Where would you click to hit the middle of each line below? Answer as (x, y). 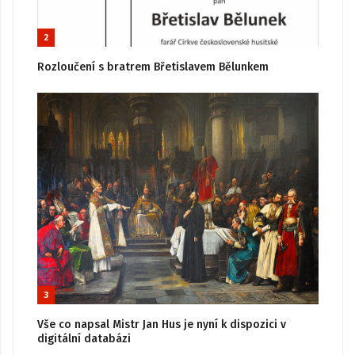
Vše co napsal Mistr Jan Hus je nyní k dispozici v (162, 324)
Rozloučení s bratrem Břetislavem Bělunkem (153, 67)
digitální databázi (84, 338)
